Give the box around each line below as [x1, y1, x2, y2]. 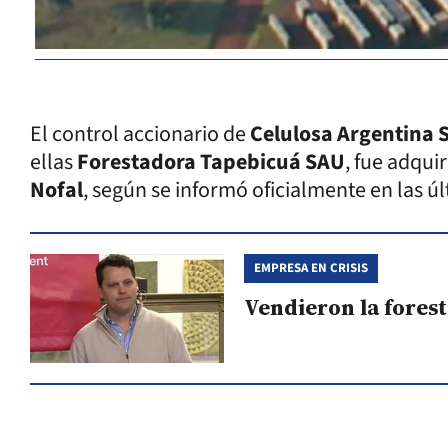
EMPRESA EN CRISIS [253, 259, 368, 277]
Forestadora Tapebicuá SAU [77, 146, 345, 178]
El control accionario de [30, 118, 250, 150]
